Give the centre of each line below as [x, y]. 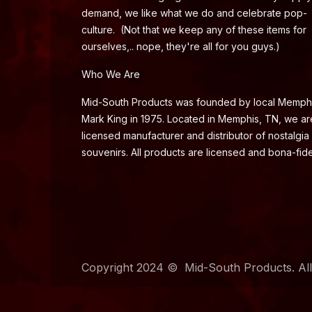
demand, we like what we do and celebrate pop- [194, 13]
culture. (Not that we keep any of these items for [194, 30]
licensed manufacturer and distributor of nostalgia [195, 136]
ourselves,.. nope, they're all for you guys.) [182, 47]
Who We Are [111, 75]
